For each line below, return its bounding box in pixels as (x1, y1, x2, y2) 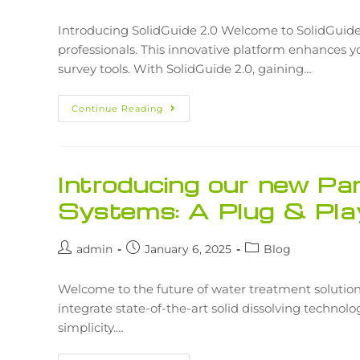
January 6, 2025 (145, 242, 231, 256)
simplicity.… (58, 320, 124, 335)
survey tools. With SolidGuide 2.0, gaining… (58, 61, 312, 76)
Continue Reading (72, 103, 164, 114)
